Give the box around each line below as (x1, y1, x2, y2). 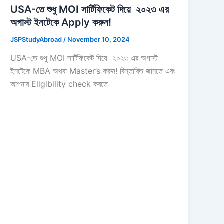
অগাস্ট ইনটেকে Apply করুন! (10, 16, 112, 28)
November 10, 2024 (67, 35, 130, 43)
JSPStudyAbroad (10, 35, 64, 43)
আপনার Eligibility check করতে (10, 79, 108, 89)
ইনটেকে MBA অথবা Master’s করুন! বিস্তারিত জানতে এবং (10, 66, 176, 76)
